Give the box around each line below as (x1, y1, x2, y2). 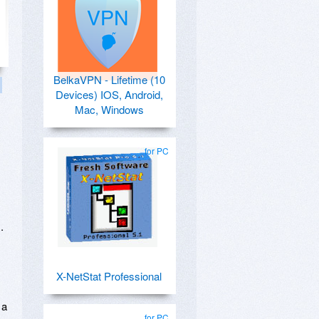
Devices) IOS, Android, (55, 87, 163, 102)
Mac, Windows (74, 102, 144, 117)
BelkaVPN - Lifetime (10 (53, 72, 165, 87)
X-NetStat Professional (56, 268, 162, 283)
